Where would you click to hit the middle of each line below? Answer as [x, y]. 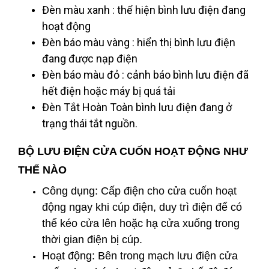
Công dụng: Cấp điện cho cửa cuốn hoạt [139, 191]
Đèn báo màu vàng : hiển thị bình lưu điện [139, 42]
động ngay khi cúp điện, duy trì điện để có [142, 207]
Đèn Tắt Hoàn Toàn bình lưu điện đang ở [137, 107]
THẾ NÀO [42, 170]
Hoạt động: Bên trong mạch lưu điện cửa [140, 256]
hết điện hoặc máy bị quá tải [109, 91]
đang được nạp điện [90, 59]
